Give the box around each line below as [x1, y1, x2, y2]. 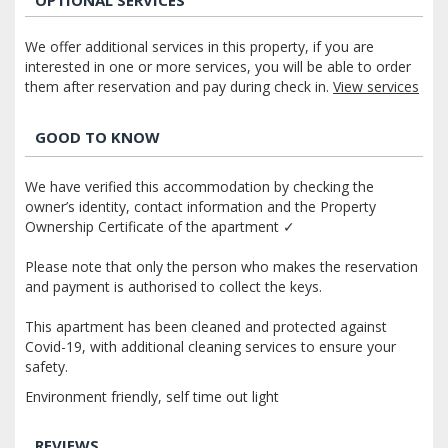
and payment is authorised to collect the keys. [25, 276, 322, 296]
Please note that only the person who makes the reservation [25, 256, 418, 276]
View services [333, 76, 419, 96]
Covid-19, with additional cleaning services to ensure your [25, 336, 396, 356]
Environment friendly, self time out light [25, 386, 279, 406]
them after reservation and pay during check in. [25, 76, 333, 96]
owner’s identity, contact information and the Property [25, 196, 376, 216]
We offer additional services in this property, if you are [25, 36, 374, 56]
